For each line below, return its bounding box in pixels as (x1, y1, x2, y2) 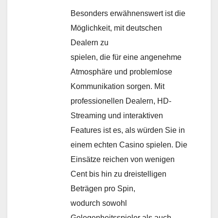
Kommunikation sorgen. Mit (71, 82, 164, 91)
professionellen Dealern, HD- (71, 96, 171, 105)
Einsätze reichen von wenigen (71, 155, 175, 163)
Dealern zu (71, 38, 109, 47)
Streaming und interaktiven (71, 111, 163, 120)
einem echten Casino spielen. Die (71, 140, 187, 149)
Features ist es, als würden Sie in (71, 126, 185, 134)
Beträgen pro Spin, (71, 184, 135, 193)
